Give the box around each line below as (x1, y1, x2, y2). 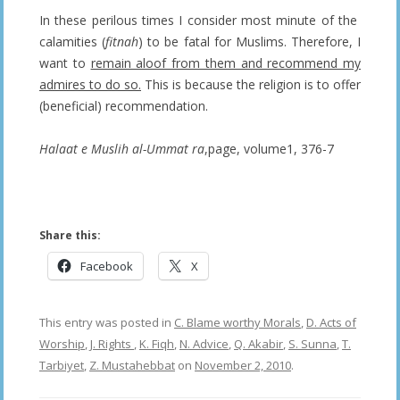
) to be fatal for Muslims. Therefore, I (138, 32, 361, 50)
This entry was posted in (39, 313, 174, 330)
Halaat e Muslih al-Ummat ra (39, 139, 204, 157)
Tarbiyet (39, 356, 84, 373)
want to (39, 54, 91, 71)
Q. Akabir (234, 335, 283, 352)
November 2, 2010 (195, 356, 291, 373)
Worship (39, 335, 85, 352)
